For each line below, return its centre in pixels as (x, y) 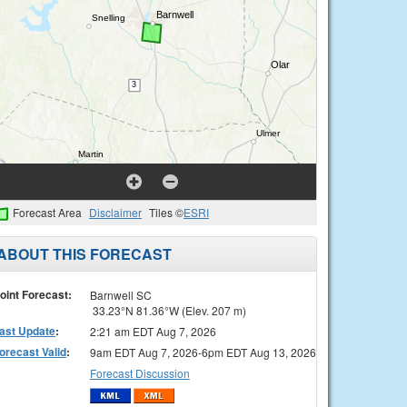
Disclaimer (115, 212)
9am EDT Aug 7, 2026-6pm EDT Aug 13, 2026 (203, 352)
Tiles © (166, 212)
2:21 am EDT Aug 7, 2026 (153, 331)
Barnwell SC (120, 294)
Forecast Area (47, 212)
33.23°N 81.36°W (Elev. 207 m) (168, 310)
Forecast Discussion (139, 372)
